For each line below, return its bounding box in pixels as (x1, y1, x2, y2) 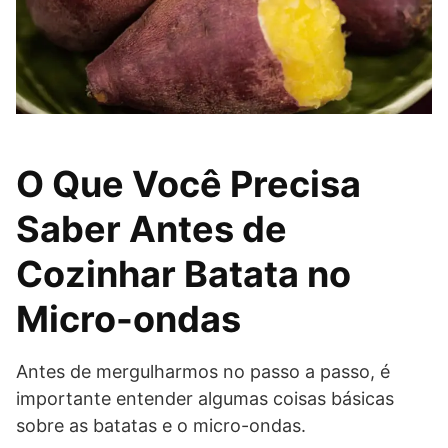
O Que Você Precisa (16, 162, 361, 207)
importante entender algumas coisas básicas (16, 388, 394, 410)
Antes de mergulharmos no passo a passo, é (16, 361, 390, 383)
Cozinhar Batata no (16, 252, 351, 297)
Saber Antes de (16, 207, 287, 252)
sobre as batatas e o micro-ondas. (16, 415, 306, 437)
